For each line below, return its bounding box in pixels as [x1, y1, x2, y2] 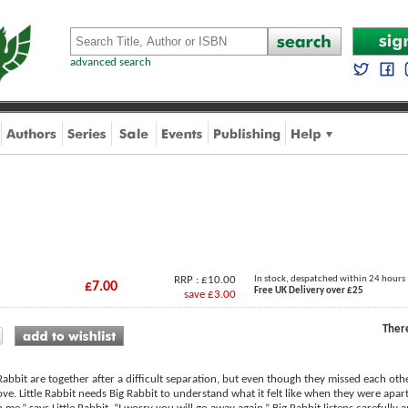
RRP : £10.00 [174, 274, 236, 286]
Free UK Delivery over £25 [254, 286, 363, 296]
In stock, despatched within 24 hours [254, 274, 405, 284]
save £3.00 [184, 289, 236, 301]
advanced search [70, 56, 151, 68]
